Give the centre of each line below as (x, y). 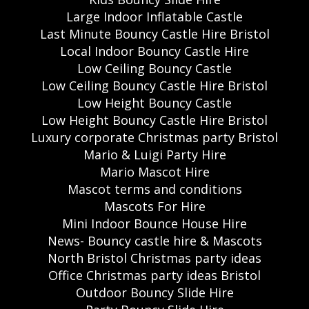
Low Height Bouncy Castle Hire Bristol (154, 120)
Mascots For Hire (154, 206)
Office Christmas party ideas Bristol (154, 275)
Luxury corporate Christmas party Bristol (154, 137)
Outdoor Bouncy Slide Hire (154, 292)
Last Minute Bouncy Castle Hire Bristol (154, 33)
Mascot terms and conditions (154, 189)
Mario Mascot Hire (154, 171)
